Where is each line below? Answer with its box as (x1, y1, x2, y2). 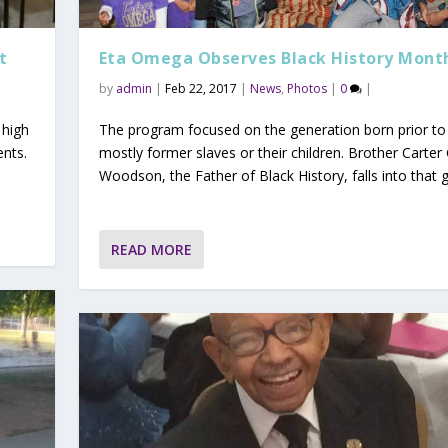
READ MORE (110, 239, 192, 259)
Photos (286, 80, 327, 97)
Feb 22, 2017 (164, 80, 237, 97)
